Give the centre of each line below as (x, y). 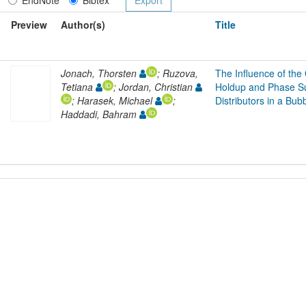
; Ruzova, (178, 73)
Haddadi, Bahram (100, 114)
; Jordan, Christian (154, 86)
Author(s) (83, 24)
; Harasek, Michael (113, 100)
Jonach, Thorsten (100, 73)
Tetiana (78, 86)
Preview (29, 24)
